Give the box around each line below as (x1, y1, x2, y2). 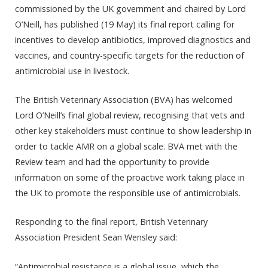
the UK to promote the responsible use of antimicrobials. (15, 187, 240, 199)
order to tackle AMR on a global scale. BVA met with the (15, 141, 237, 153)
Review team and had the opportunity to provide (15, 156, 209, 168)
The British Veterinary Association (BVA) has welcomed (15, 94, 233, 106)
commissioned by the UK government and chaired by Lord (15, 3, 246, 14)
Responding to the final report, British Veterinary (15, 216, 208, 228)
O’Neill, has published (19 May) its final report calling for (15, 19, 234, 30)
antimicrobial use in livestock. (15, 65, 129, 77)
